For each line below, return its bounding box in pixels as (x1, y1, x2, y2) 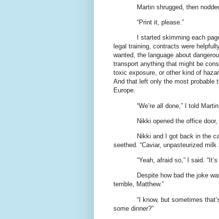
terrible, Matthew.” (113, 180, 164, 188)
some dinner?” (113, 204, 153, 212)
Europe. (113, 87, 135, 94)
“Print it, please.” (137, 19, 184, 26)
